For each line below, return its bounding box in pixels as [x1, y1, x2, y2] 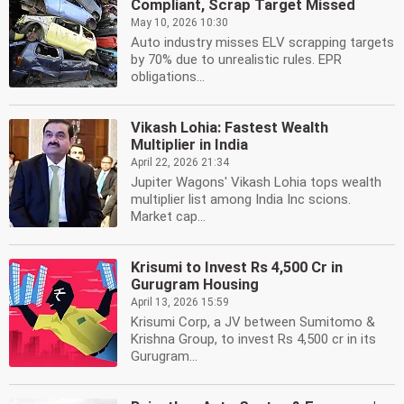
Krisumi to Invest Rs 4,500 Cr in [131, 259, 343, 276]
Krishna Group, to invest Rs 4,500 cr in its [131, 331, 376, 347]
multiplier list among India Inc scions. [131, 191, 351, 207]
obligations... [131, 69, 205, 85]
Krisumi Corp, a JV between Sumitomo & [131, 314, 375, 330]
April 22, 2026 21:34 [131, 156, 229, 169]
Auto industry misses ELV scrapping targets [131, 34, 394, 50]
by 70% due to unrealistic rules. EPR [131, 51, 342, 68]
